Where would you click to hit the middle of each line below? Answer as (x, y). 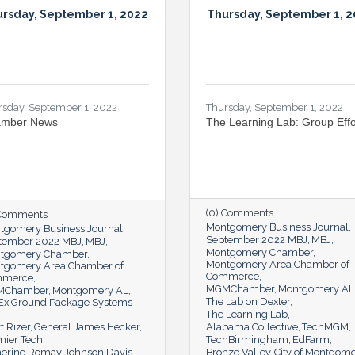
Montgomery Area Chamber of (278, 264)
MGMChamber (240, 288)
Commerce (233, 276)
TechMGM (325, 326)
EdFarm (311, 339)
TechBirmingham (247, 339)
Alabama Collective (252, 326)
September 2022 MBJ (257, 239)
